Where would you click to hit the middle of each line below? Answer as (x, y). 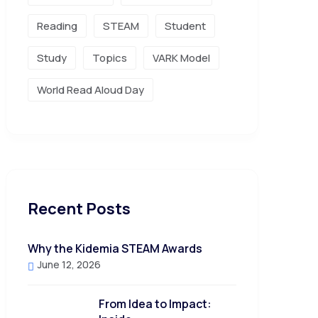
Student (185, 26)
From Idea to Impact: (155, 304)
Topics (110, 58)
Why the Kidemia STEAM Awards (115, 248)
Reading (57, 26)
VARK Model (181, 58)
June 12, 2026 (68, 264)
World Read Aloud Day (91, 90)
